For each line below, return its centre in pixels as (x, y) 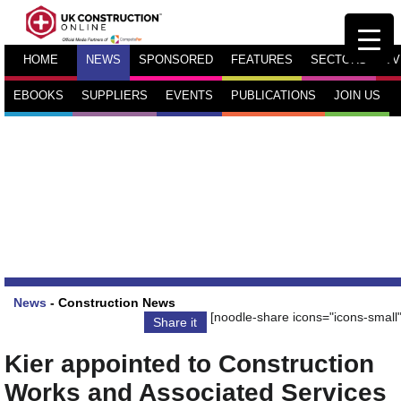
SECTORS (339, 60)
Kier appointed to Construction (189, 363)
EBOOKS (38, 96)
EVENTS (189, 96)
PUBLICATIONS (273, 96)
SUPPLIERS (115, 96)
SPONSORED (176, 60)
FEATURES (262, 60)
